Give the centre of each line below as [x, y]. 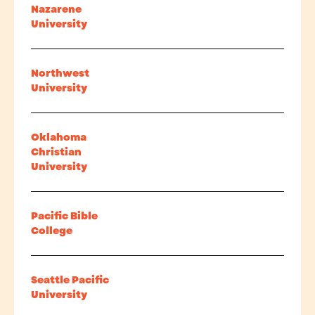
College [52, 231]
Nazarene [56, 9]
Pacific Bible [64, 216]
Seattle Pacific [70, 280]
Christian [56, 152]
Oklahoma [59, 137]
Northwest [60, 73]
